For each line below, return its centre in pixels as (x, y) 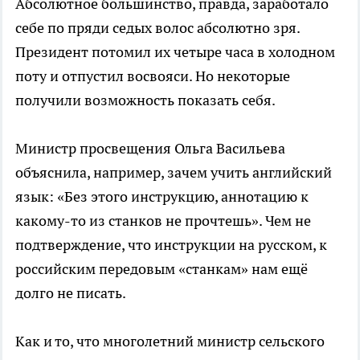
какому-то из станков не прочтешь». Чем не (163, 220)
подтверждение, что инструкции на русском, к (171, 244)
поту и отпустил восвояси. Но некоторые (153, 76)
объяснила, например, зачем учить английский (174, 172)
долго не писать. (71, 292)
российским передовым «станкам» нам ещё (162, 268)
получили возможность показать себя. (145, 100)
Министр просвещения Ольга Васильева (150, 148)
